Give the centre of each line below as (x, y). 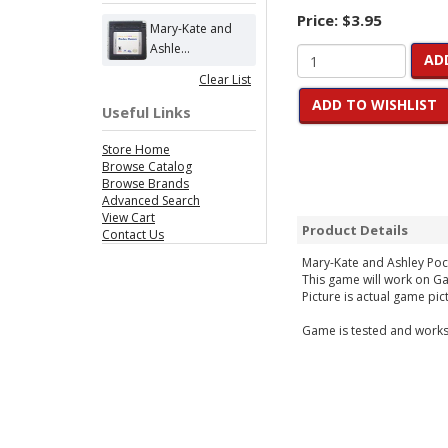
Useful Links (146, 112)
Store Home (136, 149)
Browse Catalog (147, 166)
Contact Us (133, 234)
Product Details (355, 230)
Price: (319, 20)
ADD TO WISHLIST (374, 104)
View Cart (128, 217)
